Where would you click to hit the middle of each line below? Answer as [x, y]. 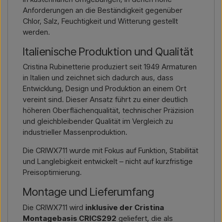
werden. [36, 32]
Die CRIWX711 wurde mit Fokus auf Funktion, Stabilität [111, 151]
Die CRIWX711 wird [54, 207]
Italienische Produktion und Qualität [108, 51]
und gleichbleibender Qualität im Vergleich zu [98, 121]
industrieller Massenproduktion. [75, 132]
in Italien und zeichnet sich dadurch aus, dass [98, 78]
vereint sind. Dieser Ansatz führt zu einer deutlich [105, 100]
